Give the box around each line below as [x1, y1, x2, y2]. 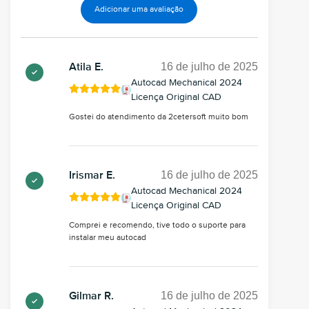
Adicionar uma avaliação [94, 5, 184, 14]
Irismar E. [69, 170, 115, 181]
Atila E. [69, 61, 103, 73]
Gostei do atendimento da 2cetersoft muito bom [69, 112, 248, 121]
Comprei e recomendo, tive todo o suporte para [69, 221, 246, 230]
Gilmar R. [69, 290, 114, 302]
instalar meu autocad [69, 233, 146, 242]
